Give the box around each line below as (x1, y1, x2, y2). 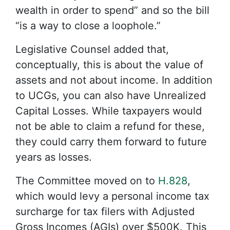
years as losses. (15, 151, 92, 163)
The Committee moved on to (15, 175, 158, 187)
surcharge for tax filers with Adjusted (15, 205, 195, 218)
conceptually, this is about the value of (15, 59, 203, 71)
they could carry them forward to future (15, 136, 207, 148)
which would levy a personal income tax (15, 190, 209, 202)
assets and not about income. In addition (15, 74, 213, 86)
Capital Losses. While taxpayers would (15, 105, 202, 117)
